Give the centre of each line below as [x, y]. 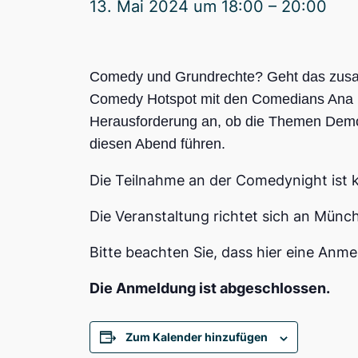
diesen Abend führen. [157, 144]
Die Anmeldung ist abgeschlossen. [210, 288]
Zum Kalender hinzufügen [197, 337]
